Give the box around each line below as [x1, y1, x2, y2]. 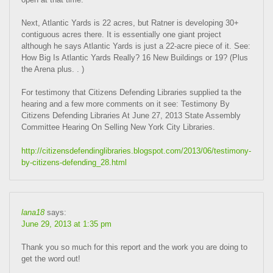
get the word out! [21, 254, 81, 264]
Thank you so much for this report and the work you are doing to [21, 243, 248, 252]
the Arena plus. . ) [21, 65, 85, 74]
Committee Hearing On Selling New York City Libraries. [21, 122, 216, 132]
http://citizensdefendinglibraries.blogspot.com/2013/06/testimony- [21, 146, 252, 155]
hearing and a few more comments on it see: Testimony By [21, 99, 230, 109]
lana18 [21, 208, 45, 218]
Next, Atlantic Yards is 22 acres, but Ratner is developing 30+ [21, 18, 239, 28]
